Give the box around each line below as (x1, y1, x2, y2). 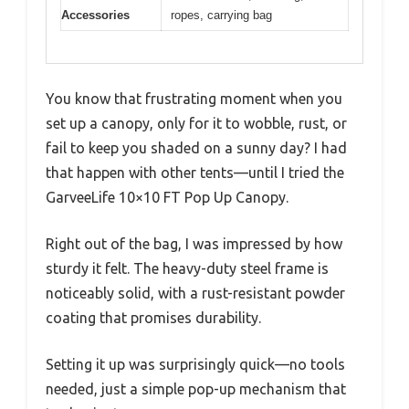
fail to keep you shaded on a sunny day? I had (46, 139, 347, 156)
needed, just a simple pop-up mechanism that (46, 380, 346, 397)
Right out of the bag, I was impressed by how (46, 235, 342, 252)
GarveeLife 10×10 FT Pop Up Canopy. (46, 188, 288, 205)
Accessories (61, 8, 130, 23)
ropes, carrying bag (171, 8, 272, 23)
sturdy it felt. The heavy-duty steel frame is (46, 259, 329, 277)
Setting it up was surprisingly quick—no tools (46, 355, 345, 372)
